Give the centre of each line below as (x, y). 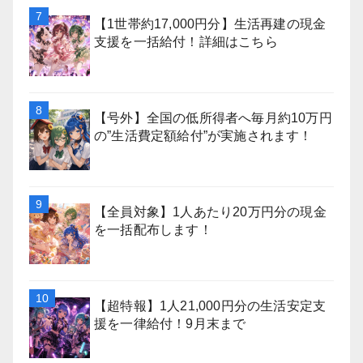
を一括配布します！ (153, 229)
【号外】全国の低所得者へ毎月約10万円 (213, 117)
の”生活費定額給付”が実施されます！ (203, 135)
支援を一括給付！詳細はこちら (186, 41)
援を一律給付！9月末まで (170, 323)
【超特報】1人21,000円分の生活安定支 (210, 305)
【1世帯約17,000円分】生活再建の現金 (210, 23)
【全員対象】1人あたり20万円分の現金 (210, 211)
